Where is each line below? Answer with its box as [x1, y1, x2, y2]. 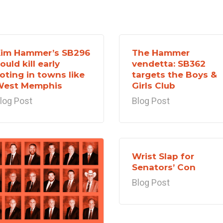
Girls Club [132, 81, 175, 91]
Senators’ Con [132, 162, 196, 172]
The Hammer [132, 48, 190, 58]
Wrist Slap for [132, 151, 194, 161]
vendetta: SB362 [132, 59, 206, 69]
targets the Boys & [132, 70, 217, 80]
